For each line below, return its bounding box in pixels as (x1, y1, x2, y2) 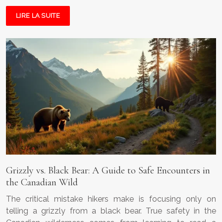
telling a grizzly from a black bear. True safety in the (6, 206, 216, 216)
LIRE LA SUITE (16, 11, 60, 19)
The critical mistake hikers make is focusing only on (6, 194, 216, 204)
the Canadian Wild (6, 176, 78, 189)
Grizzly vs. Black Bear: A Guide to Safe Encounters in (6, 165, 210, 177)
